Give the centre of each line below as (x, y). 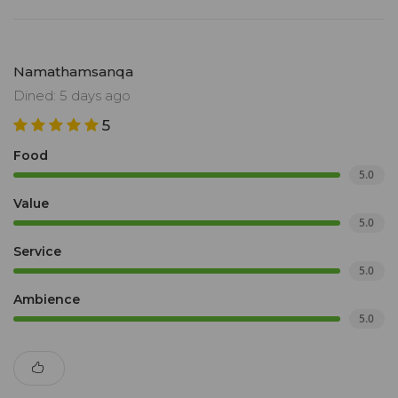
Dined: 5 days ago (72, 96)
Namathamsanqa (73, 72)
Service (37, 252)
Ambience (47, 300)
